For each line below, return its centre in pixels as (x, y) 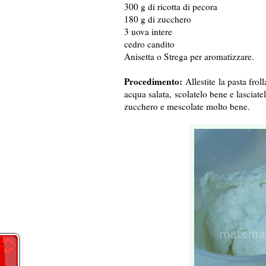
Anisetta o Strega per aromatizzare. (189, 57)
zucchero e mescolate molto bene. (188, 107)
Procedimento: (153, 82)
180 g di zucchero (157, 19)
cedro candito (149, 44)
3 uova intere (148, 32)
